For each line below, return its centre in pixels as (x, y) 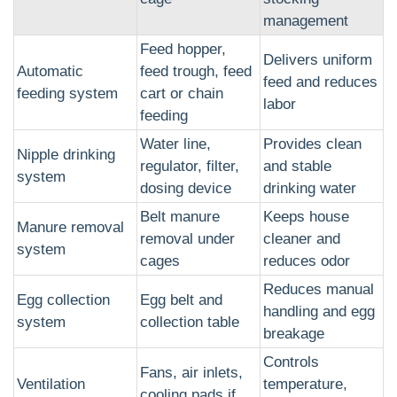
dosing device (186, 188)
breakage (294, 333)
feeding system (67, 93)
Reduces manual (319, 289)
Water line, (175, 144)
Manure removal (70, 227)
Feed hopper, (183, 49)
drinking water (310, 188)
